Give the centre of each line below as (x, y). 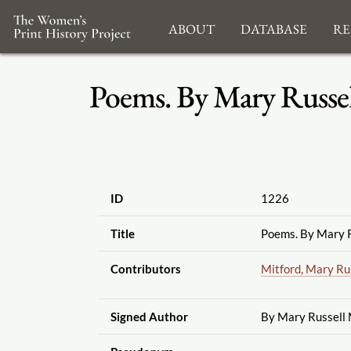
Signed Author (149, 316)
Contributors (145, 268)
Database (273, 27)
